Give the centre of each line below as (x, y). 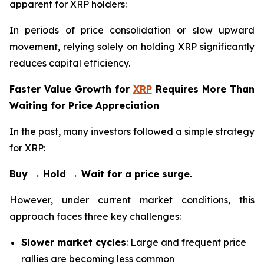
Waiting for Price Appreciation (84, 106)
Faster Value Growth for (70, 89)
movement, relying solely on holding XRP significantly (132, 47)
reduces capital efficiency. (70, 63)
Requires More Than (203, 89)
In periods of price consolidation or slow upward (132, 30)
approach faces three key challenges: (95, 217)
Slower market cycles (74, 242)
